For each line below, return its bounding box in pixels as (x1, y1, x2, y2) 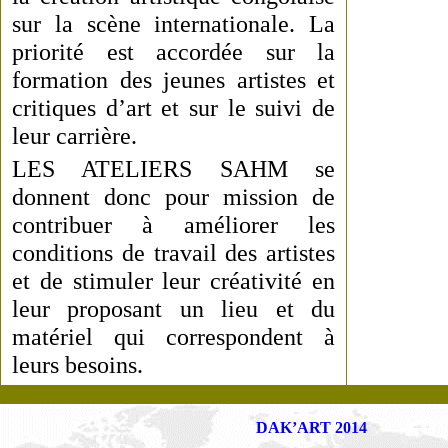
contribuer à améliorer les (12, 211, 335, 238)
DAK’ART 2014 (255, 419, 367, 436)
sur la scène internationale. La (12, 10, 335, 37)
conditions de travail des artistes (12, 239, 335, 266)
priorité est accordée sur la (12, 38, 335, 65)
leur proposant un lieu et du (12, 295, 335, 322)
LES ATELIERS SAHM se (12, 155, 335, 182)
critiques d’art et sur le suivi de (12, 94, 335, 121)
